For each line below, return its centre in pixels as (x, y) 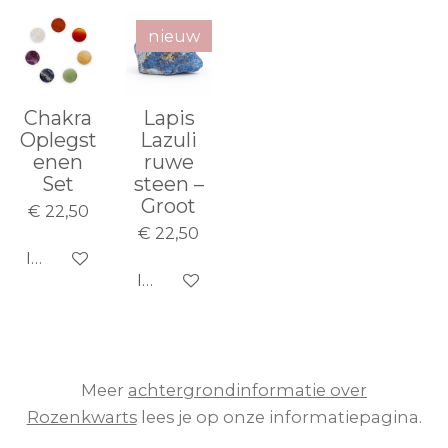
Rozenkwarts (81, 417)
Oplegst (58, 139)
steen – (168, 183)
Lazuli (169, 139)
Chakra (58, 117)
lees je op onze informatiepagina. (279, 417)
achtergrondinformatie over (247, 390)
